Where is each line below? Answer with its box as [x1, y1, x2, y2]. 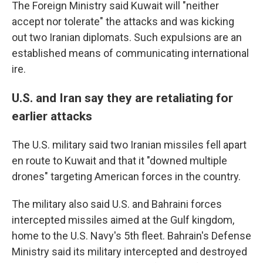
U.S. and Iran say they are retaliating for [12, 90, 233, 105]
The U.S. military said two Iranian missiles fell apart [12, 139, 247, 151]
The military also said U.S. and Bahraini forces [12, 198, 222, 210]
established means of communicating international [12, 47, 249, 59]
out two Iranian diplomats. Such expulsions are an [12, 31, 242, 43]
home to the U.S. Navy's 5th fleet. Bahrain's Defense [12, 230, 251, 242]
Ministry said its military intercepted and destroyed [12, 245, 247, 258]
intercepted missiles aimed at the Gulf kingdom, [12, 214, 234, 226]
